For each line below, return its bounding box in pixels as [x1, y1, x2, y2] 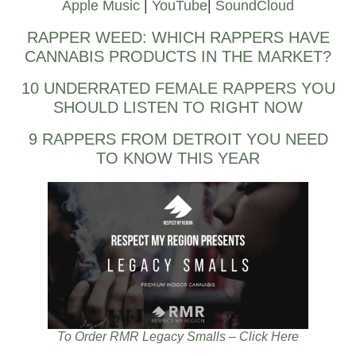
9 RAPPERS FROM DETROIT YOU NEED [28, 130, 328, 149]
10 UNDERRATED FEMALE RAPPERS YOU [21, 79, 335, 98]
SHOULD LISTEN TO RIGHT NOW [53, 99, 303, 117]
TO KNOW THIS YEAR [96, 149, 260, 168]
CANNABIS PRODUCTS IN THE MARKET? [25, 48, 331, 66]
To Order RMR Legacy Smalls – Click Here [57, 330, 299, 344]
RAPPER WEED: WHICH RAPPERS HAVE [26, 29, 330, 47]
